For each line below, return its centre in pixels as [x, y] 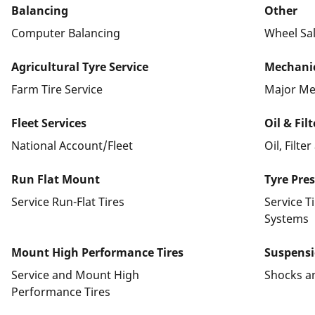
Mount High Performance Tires [97, 252]
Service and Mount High [75, 275]
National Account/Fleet [72, 145]
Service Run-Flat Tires [68, 201]
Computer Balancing [66, 33]
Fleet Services [49, 123]
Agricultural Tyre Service [80, 66]
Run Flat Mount [56, 179]
